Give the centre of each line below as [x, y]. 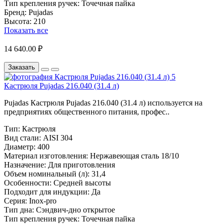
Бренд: [15, 12]
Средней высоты [82, 182]
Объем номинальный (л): [47, 173]
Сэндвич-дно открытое [75, 209]
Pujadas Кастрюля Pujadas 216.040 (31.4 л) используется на [103, 102]
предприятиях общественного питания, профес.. [87, 111]
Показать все [26, 30]
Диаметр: [20, 146]
